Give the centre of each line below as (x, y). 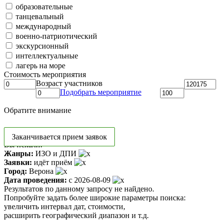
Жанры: (20, 153)
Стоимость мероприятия (45, 74)
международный (42, 26)
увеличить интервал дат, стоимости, (65, 206)
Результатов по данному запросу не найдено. (79, 189)
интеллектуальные (46, 55)
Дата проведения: (35, 180)
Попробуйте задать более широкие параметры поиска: (95, 197)
